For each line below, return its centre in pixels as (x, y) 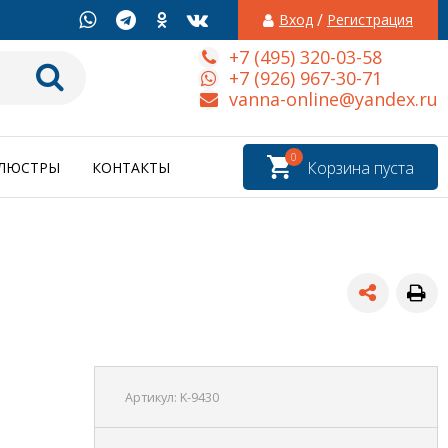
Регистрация (370, 19)
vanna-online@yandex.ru (333, 98)
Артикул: (152, 398)
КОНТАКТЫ (131, 168)
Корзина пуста (360, 168)
